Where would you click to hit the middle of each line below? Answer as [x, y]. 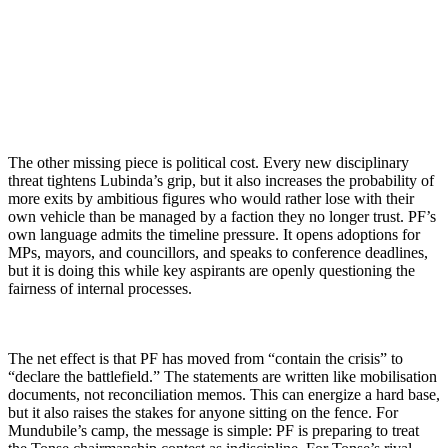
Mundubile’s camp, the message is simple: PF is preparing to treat [213, 430]
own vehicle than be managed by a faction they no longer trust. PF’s [222, 216]
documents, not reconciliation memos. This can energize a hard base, [224, 394]
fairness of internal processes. [100, 288]
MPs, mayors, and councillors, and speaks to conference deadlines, [218, 252]
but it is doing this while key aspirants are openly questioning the [211, 270]
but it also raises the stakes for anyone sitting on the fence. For [203, 412]
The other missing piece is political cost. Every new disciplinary [208, 162]
